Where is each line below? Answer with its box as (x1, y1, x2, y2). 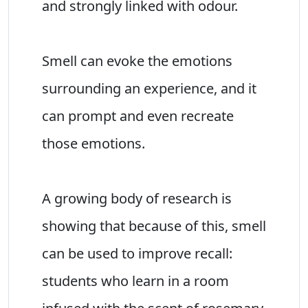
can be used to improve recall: (42, 243, 232, 263)
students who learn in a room (42, 271, 229, 290)
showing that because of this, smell (42, 216, 266, 235)
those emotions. (42, 133, 145, 153)
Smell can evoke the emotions (42, 51, 232, 70)
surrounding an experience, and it (42, 78, 256, 98)
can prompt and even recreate (42, 106, 234, 125)
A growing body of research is (42, 188, 232, 208)
